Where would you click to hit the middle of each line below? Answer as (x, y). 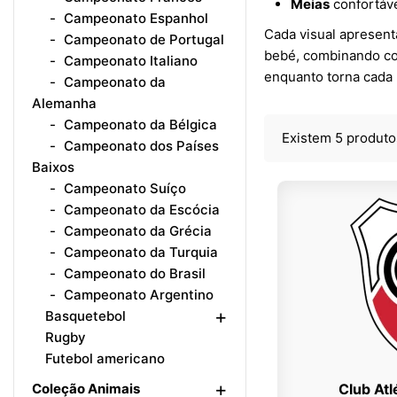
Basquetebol (86, 316)
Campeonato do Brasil (133, 273)
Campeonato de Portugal (142, 39)
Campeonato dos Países (140, 146)
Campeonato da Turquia (139, 252)
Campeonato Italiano (129, 61)
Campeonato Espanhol (134, 18)
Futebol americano (105, 358)
